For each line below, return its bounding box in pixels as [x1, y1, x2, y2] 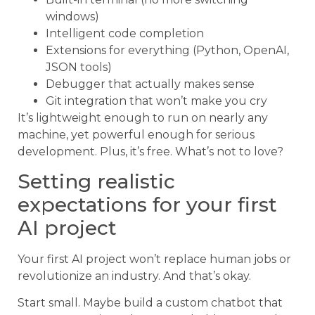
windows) [46, 9, 99, 23]
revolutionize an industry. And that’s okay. [18, 269, 251, 283]
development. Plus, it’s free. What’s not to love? [18, 144, 283, 158]
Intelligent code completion [46, 26, 204, 40]
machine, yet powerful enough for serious [18, 127, 255, 141]
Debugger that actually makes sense [46, 77, 255, 91]
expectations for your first [18, 193, 277, 217]
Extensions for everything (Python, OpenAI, [46, 43, 289, 57]
